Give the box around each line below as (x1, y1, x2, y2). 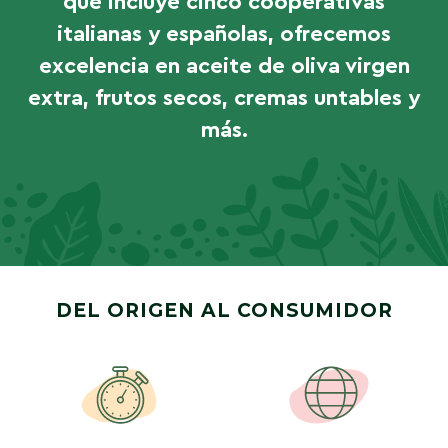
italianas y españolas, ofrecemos (57, 22, 391, 45)
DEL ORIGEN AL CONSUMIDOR (55, 298, 393, 322)
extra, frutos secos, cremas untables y (28, 86, 420, 109)
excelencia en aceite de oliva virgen (38, 54, 410, 77)
